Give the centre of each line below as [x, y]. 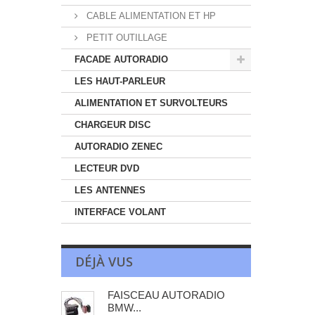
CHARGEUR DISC [112, 125]
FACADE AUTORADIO [121, 59]
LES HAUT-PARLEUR [120, 81]
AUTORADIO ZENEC [118, 147]
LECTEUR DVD [107, 168]
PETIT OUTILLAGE [126, 38]
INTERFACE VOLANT [120, 212]
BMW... [124, 308]
